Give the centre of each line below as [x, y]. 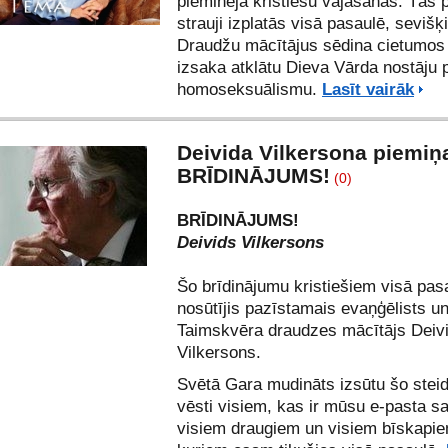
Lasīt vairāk [368, 89]
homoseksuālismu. [249, 89]
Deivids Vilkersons [250, 242]
